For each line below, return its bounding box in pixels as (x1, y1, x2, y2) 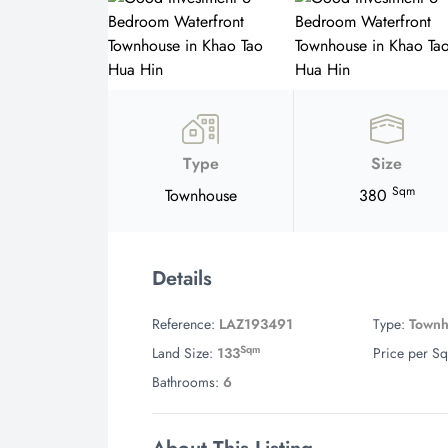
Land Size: (152, 343, 213, 363)
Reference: (152, 314, 215, 334)
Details (152, 264, 212, 293)
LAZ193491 (219, 314, 293, 334)
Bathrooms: (152, 372, 219, 392)
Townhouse (164, 184, 237, 207)
